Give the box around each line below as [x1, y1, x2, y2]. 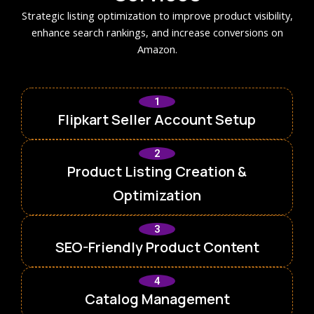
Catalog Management [84, 289, 230, 309]
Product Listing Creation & [67, 162, 247, 182]
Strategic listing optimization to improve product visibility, [21, 8, 293, 22]
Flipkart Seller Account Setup [58, 110, 256, 130]
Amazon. [137, 42, 177, 56]
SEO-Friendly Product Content [55, 238, 259, 257]
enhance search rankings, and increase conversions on [31, 25, 283, 39]
